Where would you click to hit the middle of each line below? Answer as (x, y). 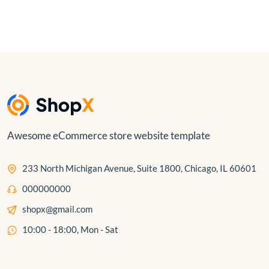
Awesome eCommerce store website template (109, 135)
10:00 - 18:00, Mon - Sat (70, 229)
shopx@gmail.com (57, 209)
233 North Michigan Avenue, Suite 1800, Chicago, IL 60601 (139, 168)
